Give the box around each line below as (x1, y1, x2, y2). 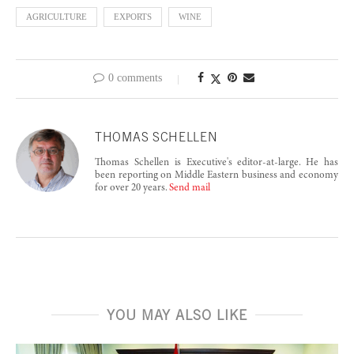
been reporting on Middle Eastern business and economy (95, 170, 338, 181)
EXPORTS (114, 11, 152, 21)
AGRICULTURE (26, 11, 87, 21)
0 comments (108, 71, 162, 84)
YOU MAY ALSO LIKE (107, 306, 247, 323)
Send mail (169, 183, 210, 194)
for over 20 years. (95, 183, 169, 194)
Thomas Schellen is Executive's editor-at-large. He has (95, 157, 338, 168)
